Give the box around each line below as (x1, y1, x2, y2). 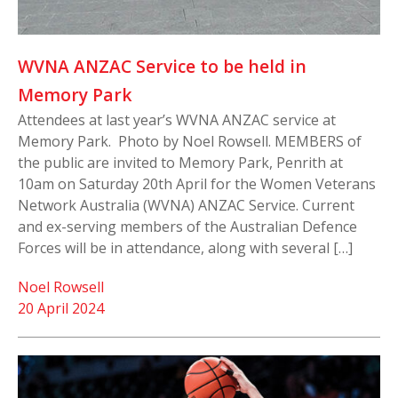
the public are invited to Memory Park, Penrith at (18, 152, 343, 172)
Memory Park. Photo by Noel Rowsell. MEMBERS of (18, 131, 362, 151)
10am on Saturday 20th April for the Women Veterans (18, 173, 376, 194)
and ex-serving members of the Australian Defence (18, 216, 357, 236)
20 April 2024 (18, 298, 104, 318)
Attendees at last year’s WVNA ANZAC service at (18, 109, 336, 130)
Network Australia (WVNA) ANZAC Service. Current (18, 195, 354, 215)
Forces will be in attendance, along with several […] (18, 237, 353, 258)
